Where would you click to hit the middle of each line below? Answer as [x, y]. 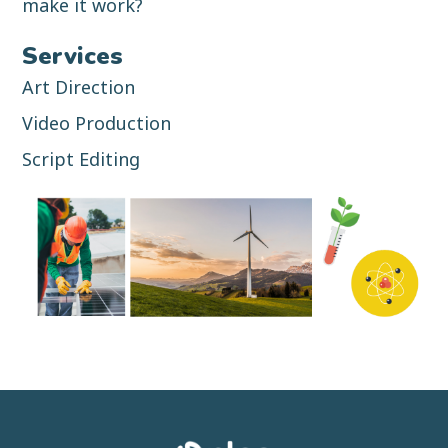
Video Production [97, 122]
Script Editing [81, 158]
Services [73, 55]
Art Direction [79, 86]
